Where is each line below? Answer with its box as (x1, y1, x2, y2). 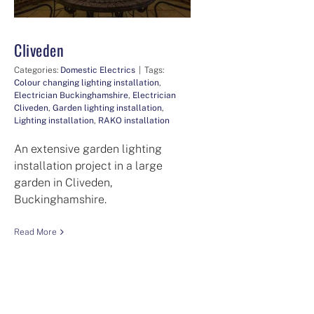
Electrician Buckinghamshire (14, 90, 128, 100)
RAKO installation (98, 115, 170, 125)
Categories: (14, 64, 60, 75)
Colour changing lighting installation (14, 77, 159, 88)
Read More (14, 226, 57, 237)
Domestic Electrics (60, 64, 135, 75)
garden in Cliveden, (14, 175, 113, 189)
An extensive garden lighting (14, 142, 162, 156)
